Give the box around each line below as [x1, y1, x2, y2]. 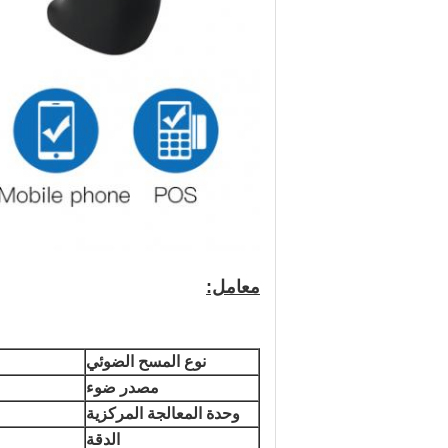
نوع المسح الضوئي [86, 353, 206, 370]
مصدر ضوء [86, 379, 159, 396]
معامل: [206, 277, 260, 297]
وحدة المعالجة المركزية [86, 405, 240, 422]
